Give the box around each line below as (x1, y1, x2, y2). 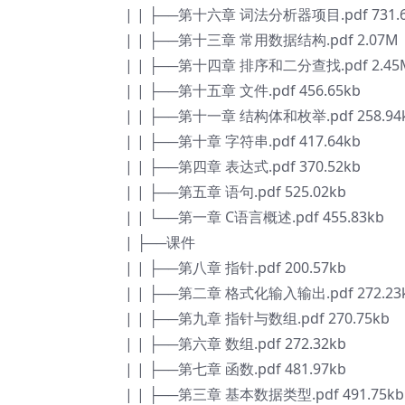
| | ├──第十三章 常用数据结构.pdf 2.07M (125, 30, 399, 50)
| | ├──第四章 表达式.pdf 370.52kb (125, 156, 361, 176)
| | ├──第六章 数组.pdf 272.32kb (125, 334, 346, 353)
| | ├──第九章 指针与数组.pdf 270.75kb (125, 308, 390, 328)
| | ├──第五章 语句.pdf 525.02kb (125, 182, 346, 202)
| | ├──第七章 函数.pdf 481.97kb (125, 359, 346, 379)
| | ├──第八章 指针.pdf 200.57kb (125, 258, 346, 278)
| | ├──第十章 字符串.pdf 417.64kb (125, 131, 361, 151)
